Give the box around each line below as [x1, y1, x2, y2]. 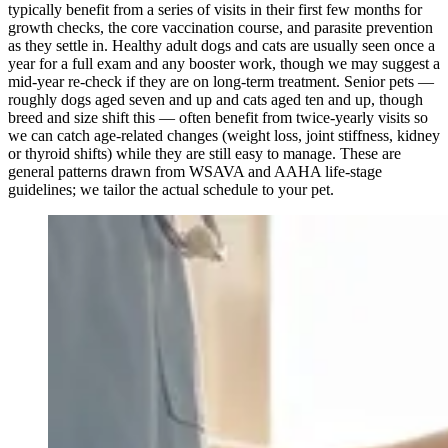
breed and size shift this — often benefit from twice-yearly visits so [8, 109, 428, 127]
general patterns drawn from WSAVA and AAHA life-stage [8, 163, 382, 181]
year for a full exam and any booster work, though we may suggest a [8, 55, 440, 73]
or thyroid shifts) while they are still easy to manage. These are [8, 145, 401, 163]
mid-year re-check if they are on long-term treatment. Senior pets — [8, 73, 434, 91]
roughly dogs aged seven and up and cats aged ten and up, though [8, 91, 423, 109]
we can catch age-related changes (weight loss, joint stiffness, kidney [8, 127, 440, 145]
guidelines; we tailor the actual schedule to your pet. [8, 181, 334, 199]
